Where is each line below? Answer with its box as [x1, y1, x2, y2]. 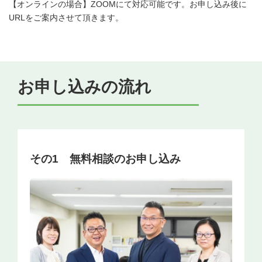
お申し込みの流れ [18, 77, 151, 96]
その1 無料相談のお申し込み [30, 152, 181, 165]
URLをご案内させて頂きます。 [9, 12, 123, 22]
